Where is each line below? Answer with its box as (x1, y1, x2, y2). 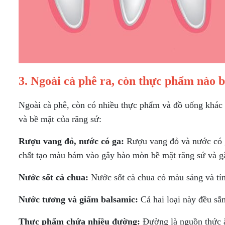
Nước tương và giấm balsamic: (19, 194, 138, 204)
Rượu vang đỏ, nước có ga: (19, 136, 124, 146)
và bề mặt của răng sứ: (19, 114, 101, 124)
